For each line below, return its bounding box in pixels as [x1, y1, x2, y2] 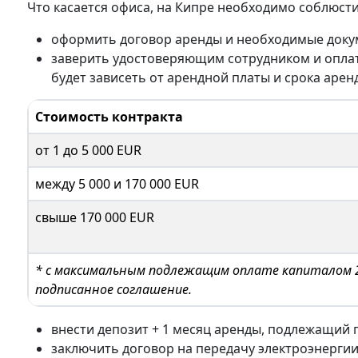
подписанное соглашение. [35, 280, 192, 298]
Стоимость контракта [35, 108, 183, 125]
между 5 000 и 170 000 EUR [35, 175, 199, 193]
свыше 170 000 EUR [35, 209, 154, 226]
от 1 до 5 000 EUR [35, 141, 141, 159]
